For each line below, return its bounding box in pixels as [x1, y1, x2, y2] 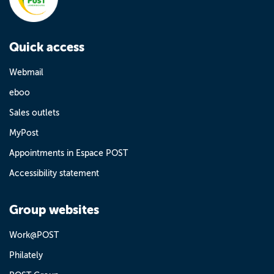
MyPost [9, 128, 39, 138]
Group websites [9, 203, 99, 217]
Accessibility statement [9, 169, 99, 178]
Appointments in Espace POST [9, 149, 128, 158]
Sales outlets [9, 108, 59, 117]
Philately [9, 251, 43, 260]
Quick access [9, 40, 84, 54]
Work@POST [9, 231, 59, 240]
